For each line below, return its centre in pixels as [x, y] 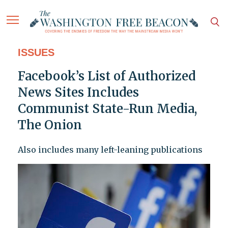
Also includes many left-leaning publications [110, 150]
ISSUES [36, 53]
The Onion [50, 125]
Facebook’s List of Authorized [106, 76]
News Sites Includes [78, 93]
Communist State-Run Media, [107, 109]
